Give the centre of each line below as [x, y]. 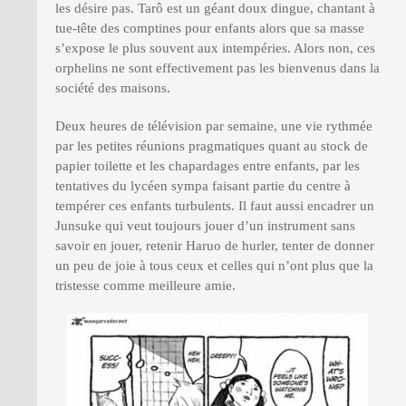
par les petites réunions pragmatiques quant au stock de [212, 146]
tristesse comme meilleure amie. [145, 286]
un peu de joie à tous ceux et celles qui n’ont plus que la [214, 266]
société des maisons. [113, 88]
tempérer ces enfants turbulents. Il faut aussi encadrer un [215, 206]
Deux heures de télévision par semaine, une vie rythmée [214, 126]
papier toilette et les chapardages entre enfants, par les [208, 166]
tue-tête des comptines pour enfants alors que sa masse [210, 29]
